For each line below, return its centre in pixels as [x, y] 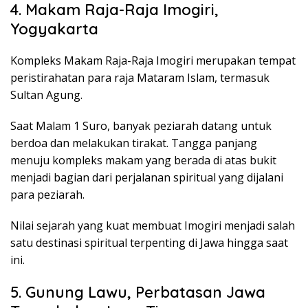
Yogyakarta [54, 29]
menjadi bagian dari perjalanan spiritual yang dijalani [147, 177]
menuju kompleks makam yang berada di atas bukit [143, 160]
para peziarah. [47, 194]
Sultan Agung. [46, 95]
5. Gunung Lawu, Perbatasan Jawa [138, 292]
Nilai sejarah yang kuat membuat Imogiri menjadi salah [153, 225]
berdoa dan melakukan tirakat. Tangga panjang [134, 143]
